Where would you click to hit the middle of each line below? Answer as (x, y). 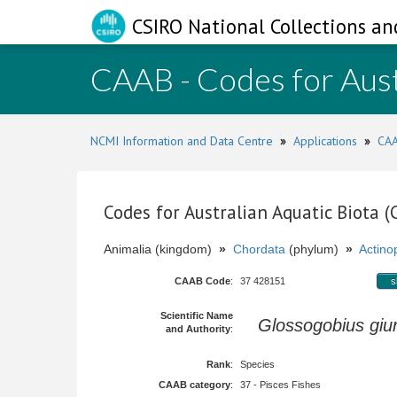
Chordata (259, 249)
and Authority (198, 329)
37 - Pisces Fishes (280, 385)
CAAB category (195, 385)
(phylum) (315, 249)
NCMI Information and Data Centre (182, 141)
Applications (325, 141)
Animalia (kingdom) (161, 249)
